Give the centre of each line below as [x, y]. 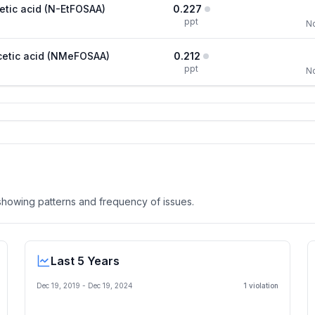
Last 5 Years [85, 261]
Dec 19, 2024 [110, 285]
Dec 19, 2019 [58, 285]
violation [263, 285]
